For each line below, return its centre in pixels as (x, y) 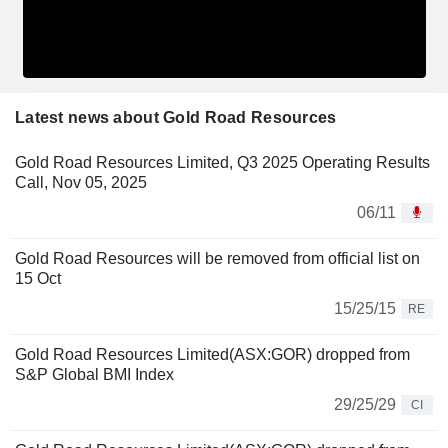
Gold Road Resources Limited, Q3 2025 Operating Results (222, 162)
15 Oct (38, 278)
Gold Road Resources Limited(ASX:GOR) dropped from (212, 354)
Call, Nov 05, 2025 (81, 182)
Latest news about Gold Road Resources (176, 117)
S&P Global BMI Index (94, 374)
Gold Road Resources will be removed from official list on (217, 258)
